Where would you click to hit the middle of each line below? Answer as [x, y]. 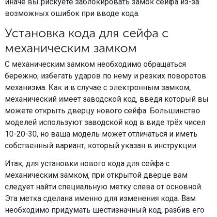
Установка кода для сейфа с [87, 33]
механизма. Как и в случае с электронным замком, [98, 88]
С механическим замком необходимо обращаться [95, 64]
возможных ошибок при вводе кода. [72, 13]
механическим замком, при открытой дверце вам [96, 175]
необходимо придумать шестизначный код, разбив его [105, 210]
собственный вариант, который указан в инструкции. [101, 146]
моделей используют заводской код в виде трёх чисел [105, 123]
